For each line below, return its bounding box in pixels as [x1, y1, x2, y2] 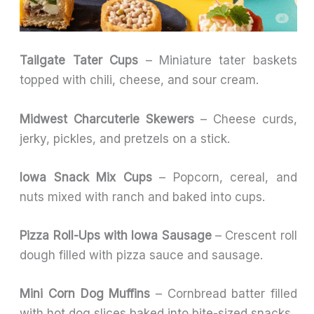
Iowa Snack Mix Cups [20, 170, 152, 184]
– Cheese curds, [194, 111, 297, 126]
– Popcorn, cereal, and [151, 170, 297, 184]
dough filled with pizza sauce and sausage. [20, 248, 264, 263]
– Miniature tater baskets [138, 53, 297, 68]
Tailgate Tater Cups [20, 53, 139, 68]
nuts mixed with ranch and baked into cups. [20, 189, 266, 204]
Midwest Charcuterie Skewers [20, 111, 195, 126]
